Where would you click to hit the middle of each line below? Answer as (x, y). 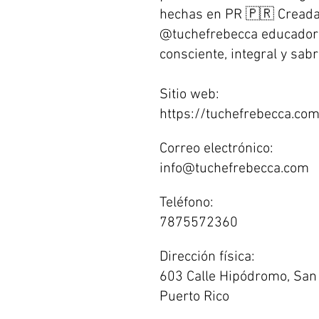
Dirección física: (207, 257)
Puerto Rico (194, 297)
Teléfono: (187, 203)
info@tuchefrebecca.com (234, 169)
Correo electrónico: (216, 149)
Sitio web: (189, 95)
